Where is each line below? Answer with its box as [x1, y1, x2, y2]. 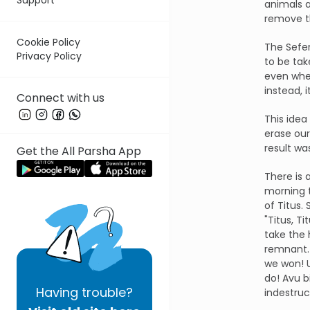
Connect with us [17, 89, 104, 106]
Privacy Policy [17, 48, 82, 63]
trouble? [78, 284, 133, 301]
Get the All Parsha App [17, 143, 141, 159]
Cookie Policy [17, 35, 80, 49]
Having [36, 284, 78, 301]
